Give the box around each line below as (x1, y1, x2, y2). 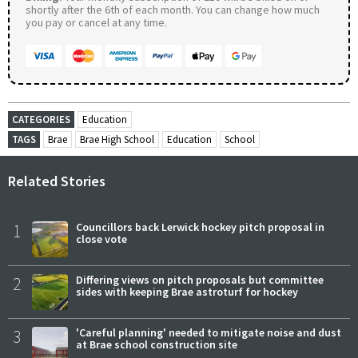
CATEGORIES (12, 112, 70, 126)
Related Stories (8, 171, 105, 190)
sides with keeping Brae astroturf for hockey (76, 284, 298, 299)
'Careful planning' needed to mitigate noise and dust (76, 324, 341, 340)
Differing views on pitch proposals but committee (76, 272, 324, 287)
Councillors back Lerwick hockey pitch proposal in (76, 219, 324, 234)
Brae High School (80, 132, 154, 146)
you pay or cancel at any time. (26, 14, 167, 30)
